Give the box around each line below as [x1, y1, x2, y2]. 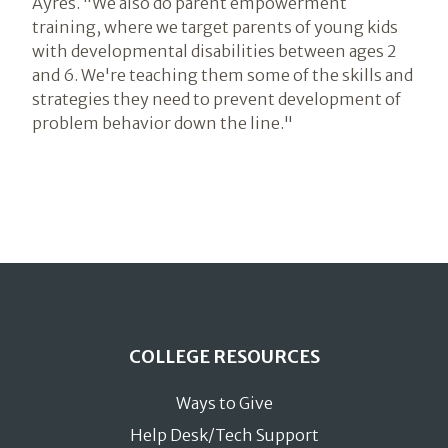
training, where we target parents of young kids [32, 16, 398, 37]
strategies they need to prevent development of [32, 88, 401, 109]
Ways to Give [175, 392, 273, 413]
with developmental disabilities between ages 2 [32, 40, 396, 61]
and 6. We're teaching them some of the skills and [32, 64, 413, 85]
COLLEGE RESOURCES [128, 344, 320, 368]
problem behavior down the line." [32, 112, 293, 133]
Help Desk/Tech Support [129, 424, 319, 445]
